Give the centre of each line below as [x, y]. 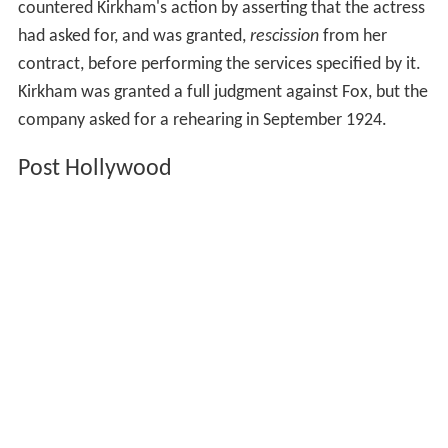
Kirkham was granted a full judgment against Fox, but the [222, 93]
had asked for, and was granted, [133, 37]
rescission [284, 37]
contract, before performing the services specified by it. [219, 65]
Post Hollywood [94, 168]
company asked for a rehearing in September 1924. [202, 121]
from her [352, 37]
